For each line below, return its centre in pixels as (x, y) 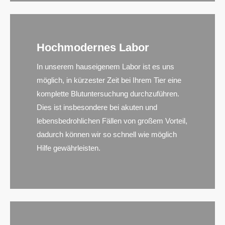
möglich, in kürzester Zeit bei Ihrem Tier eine (109, 80)
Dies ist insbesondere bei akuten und (97, 107)
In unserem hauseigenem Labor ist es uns (106, 66)
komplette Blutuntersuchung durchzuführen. (108, 93)
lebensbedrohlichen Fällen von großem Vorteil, (112, 121)
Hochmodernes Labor (93, 47)
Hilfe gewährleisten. (69, 148)
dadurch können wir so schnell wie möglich (107, 134)
